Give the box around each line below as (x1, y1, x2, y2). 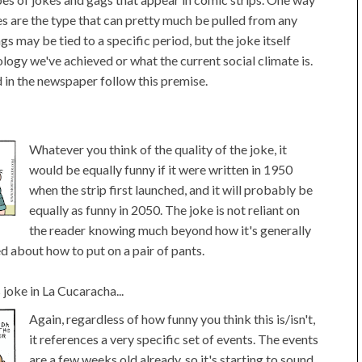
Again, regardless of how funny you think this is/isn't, (29, 311, 315, 326)
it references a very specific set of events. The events (29, 331, 318, 347)
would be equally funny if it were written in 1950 (29, 162, 293, 177)
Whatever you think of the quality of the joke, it (29, 141, 287, 157)
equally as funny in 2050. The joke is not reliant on (29, 202, 300, 217)
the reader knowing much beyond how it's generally (29, 222, 311, 238)
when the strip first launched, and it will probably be (29, 182, 313, 197)
